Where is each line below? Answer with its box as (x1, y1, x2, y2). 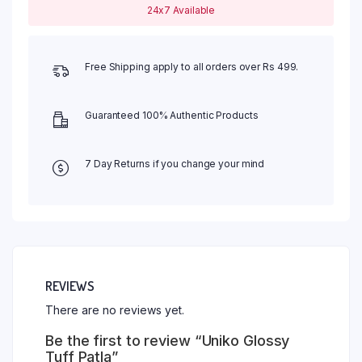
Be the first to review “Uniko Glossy (45, 332, 290, 350)
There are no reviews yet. (45, 303, 184, 318)
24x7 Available (146, 4, 216, 17)
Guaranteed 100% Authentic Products (85, 109, 259, 122)
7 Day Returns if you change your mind (85, 158, 265, 170)
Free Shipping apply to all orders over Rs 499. (85, 61, 299, 74)
